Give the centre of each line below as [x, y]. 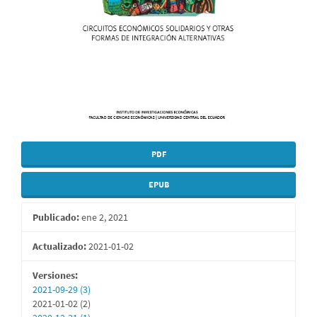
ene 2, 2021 [104, 218]
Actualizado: [59, 247]
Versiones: [55, 276]
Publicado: [56, 218]
